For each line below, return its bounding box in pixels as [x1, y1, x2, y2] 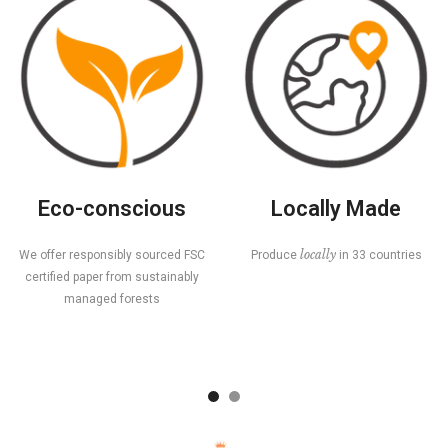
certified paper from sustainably [25, 269, 199, 284]
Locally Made [271, 195, 401, 221]
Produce [250, 247, 300, 262]
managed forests [64, 291, 160, 306]
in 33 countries [338, 247, 422, 262]
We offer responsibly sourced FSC [19, 247, 205, 262]
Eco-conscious [38, 195, 186, 221]
